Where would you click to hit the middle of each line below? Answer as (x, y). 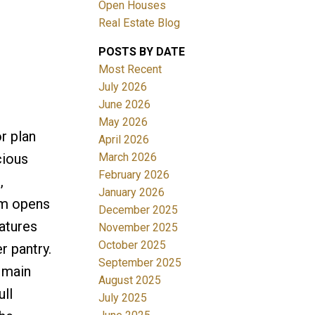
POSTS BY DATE (142, 51)
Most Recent (130, 69)
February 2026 (134, 174)
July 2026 (123, 86)
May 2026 (123, 122)
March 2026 (128, 157)
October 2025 (133, 245)
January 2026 (132, 192)
